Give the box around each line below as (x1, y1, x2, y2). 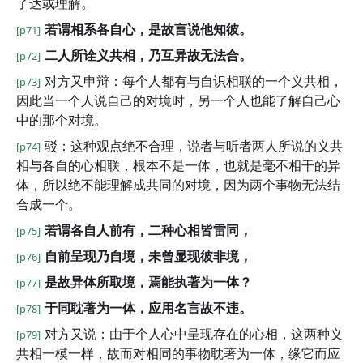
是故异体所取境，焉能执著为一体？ (45, 273, 252, 291)
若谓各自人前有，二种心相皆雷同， (45, 221, 252, 239)
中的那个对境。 (16, 111, 107, 129)
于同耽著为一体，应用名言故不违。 (45, 299, 252, 317)
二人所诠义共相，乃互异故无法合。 (45, 46, 252, 64)
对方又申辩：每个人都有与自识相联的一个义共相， (45, 72, 343, 90)
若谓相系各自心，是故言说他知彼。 (45, 20, 252, 38)
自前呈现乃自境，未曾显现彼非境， (45, 247, 252, 265)
